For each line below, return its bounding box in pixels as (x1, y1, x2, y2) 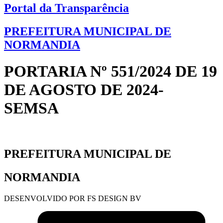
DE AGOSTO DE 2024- (4, 81, 164, 99)
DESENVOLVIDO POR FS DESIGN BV (4, 194, 141, 203)
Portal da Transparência (4, 1, 129, 15)
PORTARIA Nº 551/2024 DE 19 (4, 62, 217, 81)
